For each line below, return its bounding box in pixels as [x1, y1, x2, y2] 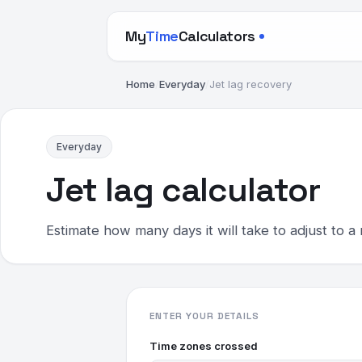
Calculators [178, 27, 255, 45]
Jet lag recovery [209, 78, 292, 90]
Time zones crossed [149, 339, 258, 352]
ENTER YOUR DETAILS [149, 309, 260, 322]
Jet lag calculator [46, 168, 321, 211]
